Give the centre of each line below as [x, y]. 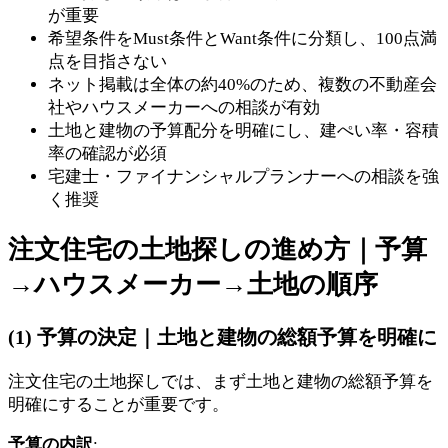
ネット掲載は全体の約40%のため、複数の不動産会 [242, 85]
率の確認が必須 [107, 154]
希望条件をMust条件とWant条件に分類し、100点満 [242, 39]
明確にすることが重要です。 [118, 405]
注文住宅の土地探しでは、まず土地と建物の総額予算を [220, 382]
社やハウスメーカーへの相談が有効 [184, 108]
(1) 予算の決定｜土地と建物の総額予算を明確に [222, 336]
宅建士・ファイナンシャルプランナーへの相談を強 [243, 177]
